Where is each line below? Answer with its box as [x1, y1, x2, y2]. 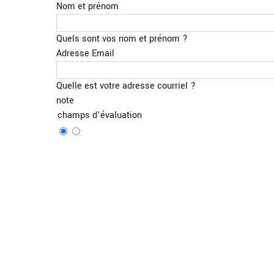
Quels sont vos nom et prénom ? [56, 32, 188, 45]
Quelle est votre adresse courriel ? [56, 79, 196, 92]
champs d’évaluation [57, 108, 142, 122]
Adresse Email [56, 46, 114, 60]
